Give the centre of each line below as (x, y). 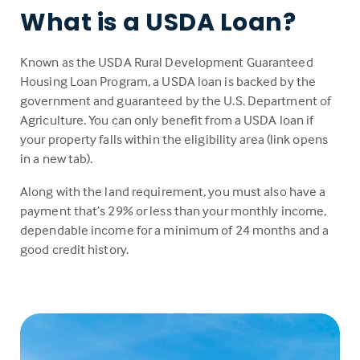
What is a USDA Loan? (158, 23)
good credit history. (74, 250)
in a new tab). (57, 159)
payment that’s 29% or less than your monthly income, (174, 211)
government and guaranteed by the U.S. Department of (176, 101)
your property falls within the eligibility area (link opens (174, 140)
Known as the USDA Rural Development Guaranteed (167, 63)
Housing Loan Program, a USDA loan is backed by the (168, 82)
